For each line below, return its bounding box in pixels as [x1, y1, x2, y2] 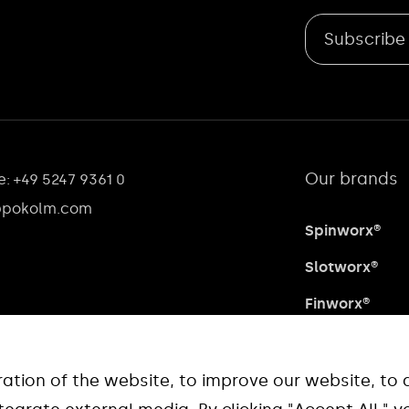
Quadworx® [305, 368, 390, 385]
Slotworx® [305, 258, 380, 276]
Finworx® [305, 295, 372, 312]
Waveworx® [305, 331, 391, 349]
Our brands [305, 169, 399, 189]
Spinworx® [305, 222, 383, 239]
